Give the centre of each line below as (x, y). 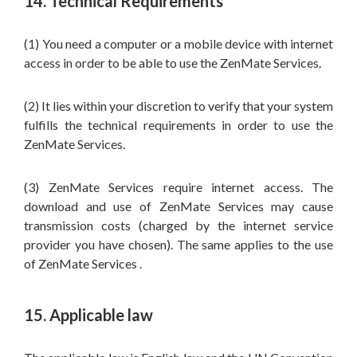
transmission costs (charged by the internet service (178, 225)
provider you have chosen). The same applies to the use (178, 244)
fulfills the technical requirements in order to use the (178, 125)
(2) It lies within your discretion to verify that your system (178, 106)
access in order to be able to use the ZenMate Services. (173, 63)
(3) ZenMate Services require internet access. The (178, 187)
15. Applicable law (88, 315)
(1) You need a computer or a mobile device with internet (178, 43)
